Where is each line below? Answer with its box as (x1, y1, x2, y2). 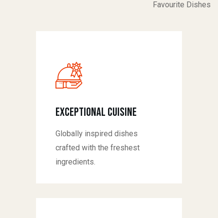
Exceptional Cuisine (55, 105, 137, 120)
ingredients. (55, 157, 95, 167)
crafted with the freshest (55, 143, 140, 153)
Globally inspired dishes (55, 129, 138, 139)
